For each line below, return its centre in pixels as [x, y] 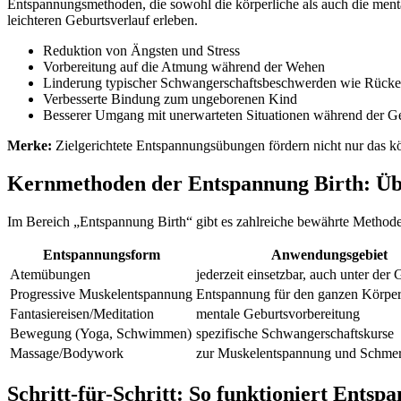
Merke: [30, 145]
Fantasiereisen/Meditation [82, 313]
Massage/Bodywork [67, 353]
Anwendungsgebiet [329, 254]
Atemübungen [50, 274]
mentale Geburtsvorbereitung [278, 313]
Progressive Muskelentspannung [101, 294]
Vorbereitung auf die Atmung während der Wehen [184, 66]
